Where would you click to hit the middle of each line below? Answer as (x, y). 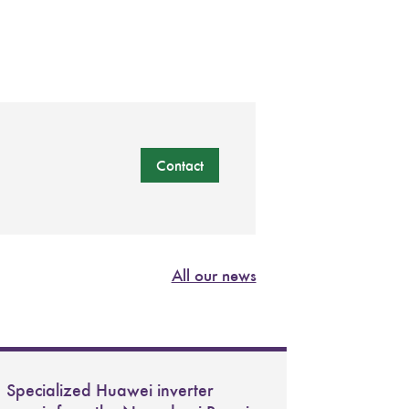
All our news (214, 276)
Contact (180, 166)
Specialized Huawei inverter (110, 390)
